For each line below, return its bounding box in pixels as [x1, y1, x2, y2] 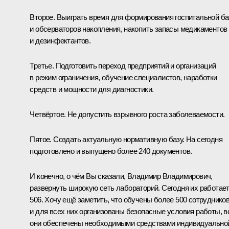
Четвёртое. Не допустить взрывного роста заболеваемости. [30, 109, 225, 119]
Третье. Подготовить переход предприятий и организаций [30, 61, 216, 70]
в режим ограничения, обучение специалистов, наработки [30, 73, 217, 82]
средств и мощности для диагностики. [30, 84, 154, 94]
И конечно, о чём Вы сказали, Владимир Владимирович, [30, 171, 213, 180]
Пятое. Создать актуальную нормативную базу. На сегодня [30, 134, 222, 144]
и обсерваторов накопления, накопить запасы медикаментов [30, 24, 227, 33]
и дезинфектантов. [30, 36, 91, 45]
